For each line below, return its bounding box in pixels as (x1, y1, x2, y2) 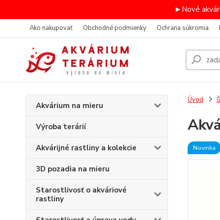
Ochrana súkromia (157, 24, 209, 32)
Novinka (192, 144, 216, 152)
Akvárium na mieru (36, 101, 103, 110)
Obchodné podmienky (83, 24, 146, 32)
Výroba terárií (36, 122, 86, 132)
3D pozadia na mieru (36, 164, 110, 174)
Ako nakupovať (29, 24, 73, 32)
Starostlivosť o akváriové (36, 185, 127, 195)
